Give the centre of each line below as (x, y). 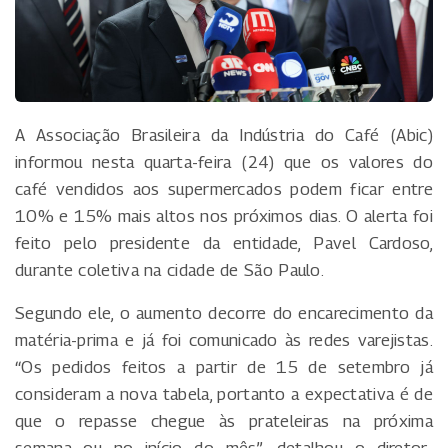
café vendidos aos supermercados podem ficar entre (224, 189)
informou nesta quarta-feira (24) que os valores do (224, 162)
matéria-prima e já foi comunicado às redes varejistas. (224, 340)
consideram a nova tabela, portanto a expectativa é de (224, 394)
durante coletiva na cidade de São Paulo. (169, 270)
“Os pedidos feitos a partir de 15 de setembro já (224, 367)
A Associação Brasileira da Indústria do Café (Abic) (224, 135)
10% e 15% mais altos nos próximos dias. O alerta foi (224, 216)
